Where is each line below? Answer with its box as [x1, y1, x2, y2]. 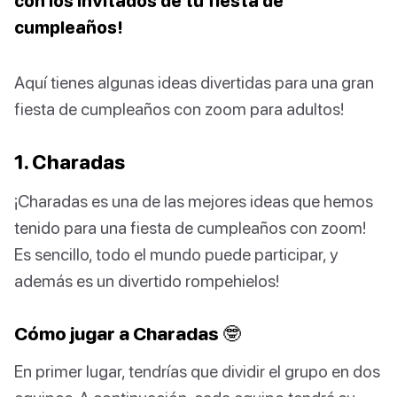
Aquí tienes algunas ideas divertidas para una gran [14, 72, 374, 93]
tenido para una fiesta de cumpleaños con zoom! [14, 217, 366, 238]
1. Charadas [14, 150, 125, 175]
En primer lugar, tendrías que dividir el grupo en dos [14, 361, 380, 382]
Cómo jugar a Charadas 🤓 [14, 323, 241, 345]
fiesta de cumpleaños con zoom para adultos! [14, 98, 344, 120]
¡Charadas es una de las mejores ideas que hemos [14, 191, 373, 212]
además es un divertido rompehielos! [14, 270, 279, 292]
